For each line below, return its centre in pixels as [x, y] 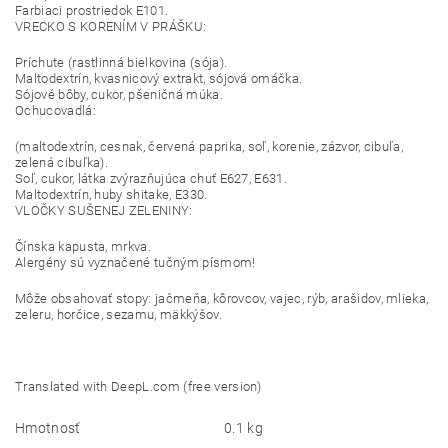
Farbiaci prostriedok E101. [92, 10]
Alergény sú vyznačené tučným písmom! [135, 262]
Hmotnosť [48, 427]
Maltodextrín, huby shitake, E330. [111, 194]
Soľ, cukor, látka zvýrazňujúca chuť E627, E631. [151, 178]
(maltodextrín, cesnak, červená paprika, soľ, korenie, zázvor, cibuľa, [209, 146]
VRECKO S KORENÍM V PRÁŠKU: [111, 26]
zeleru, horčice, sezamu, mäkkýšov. [118, 314]
